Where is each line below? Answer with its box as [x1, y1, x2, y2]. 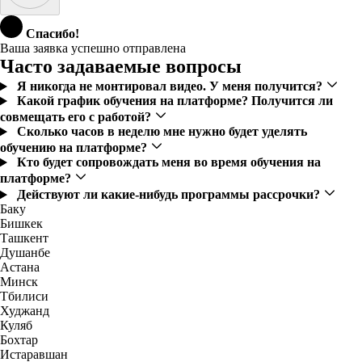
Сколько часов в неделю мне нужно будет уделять [16, 124, 307, 139]
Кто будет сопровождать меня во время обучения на [16, 155, 321, 170]
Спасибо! [26, 27, 79, 41]
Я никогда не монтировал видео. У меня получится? [16, 79, 326, 94]
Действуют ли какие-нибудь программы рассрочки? [16, 187, 323, 202]
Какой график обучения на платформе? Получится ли [16, 94, 333, 108]
